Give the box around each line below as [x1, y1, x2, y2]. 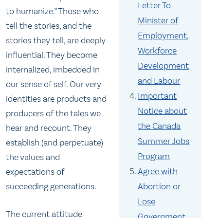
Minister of [138, 15, 179, 26]
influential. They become [6, 50, 97, 60]
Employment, [138, 30, 189, 41]
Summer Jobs [138, 136, 190, 147]
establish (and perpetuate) [6, 137, 103, 148]
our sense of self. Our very [6, 79, 101, 90]
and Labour [138, 75, 181, 87]
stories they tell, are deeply [6, 35, 106, 46]
